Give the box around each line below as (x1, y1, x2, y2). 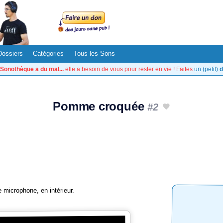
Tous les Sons (74, 50, 115, 57)
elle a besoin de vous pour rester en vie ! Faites (64, 66, 194, 72)
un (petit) (194, 66, 220, 72)
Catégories (33, 50, 64, 57)
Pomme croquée (53, 100, 148, 113)
